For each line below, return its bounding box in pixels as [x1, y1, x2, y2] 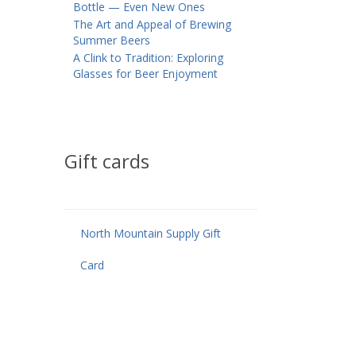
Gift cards [64, 148, 149, 174]
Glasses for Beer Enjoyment [73, 66, 218, 81]
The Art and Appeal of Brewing [73, 17, 231, 32]
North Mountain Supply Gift [80, 226, 221, 241]
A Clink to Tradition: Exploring [73, 50, 223, 65]
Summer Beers [73, 33, 150, 48]
